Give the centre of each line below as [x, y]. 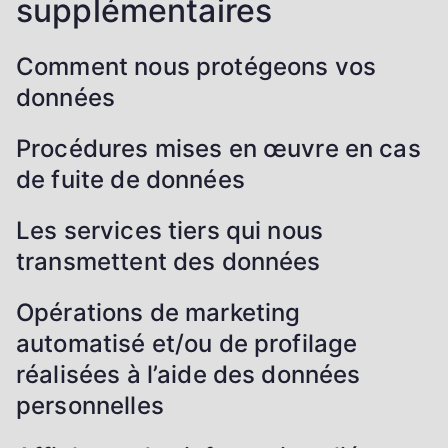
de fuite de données [130, 179]
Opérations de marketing [158, 312]
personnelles [90, 405]
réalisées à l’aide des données [188, 374]
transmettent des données [168, 261]
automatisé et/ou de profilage [187, 343]
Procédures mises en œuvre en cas [218, 148]
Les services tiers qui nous [170, 230]
